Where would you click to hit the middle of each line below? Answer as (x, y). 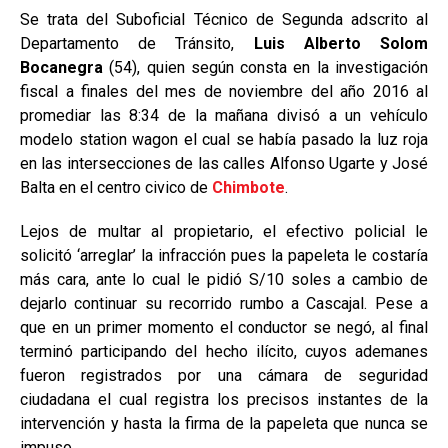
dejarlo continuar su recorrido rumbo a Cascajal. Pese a (224, 303)
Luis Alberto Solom (341, 43)
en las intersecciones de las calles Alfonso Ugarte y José (224, 163)
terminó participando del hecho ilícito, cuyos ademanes (224, 351)
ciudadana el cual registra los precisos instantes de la (224, 399)
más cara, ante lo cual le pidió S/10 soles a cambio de (224, 279)
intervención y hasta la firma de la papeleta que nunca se (224, 423)
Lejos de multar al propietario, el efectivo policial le (224, 231)
